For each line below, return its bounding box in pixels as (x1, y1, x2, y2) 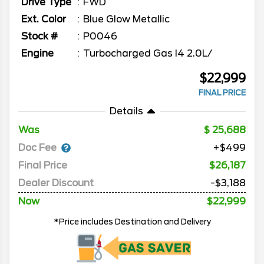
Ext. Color (21, 14, 66, 25)
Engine (21, 48, 54, 60)
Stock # (21, 31, 58, 42)
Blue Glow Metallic (83, 14, 170, 25)
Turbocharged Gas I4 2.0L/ (83, 48, 212, 60)
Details (109, 105, 143, 117)
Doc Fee (18, 141, 57, 153)
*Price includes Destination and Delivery (53, 217, 211, 227)
